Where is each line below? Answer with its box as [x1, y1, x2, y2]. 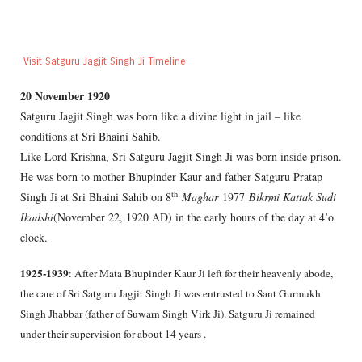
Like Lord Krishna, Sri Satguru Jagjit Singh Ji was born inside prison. [20, 148, 342, 164]
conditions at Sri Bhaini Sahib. [20, 128, 161, 144]
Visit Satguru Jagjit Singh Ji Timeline [20, 54, 186, 67]
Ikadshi [20, 208, 53, 225]
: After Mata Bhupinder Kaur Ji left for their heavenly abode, [69, 265, 333, 280]
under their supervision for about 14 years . [20, 326, 206, 341]
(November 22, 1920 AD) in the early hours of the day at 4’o [53, 208, 334, 225]
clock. [20, 229, 48, 245]
